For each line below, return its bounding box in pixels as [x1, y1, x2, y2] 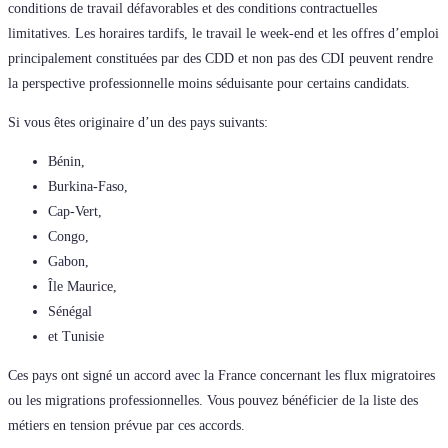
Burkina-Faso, [48, 178, 128, 194]
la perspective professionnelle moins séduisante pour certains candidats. [8, 75, 410, 91]
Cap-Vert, [48, 203, 102, 219]
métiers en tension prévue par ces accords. [8, 417, 245, 433]
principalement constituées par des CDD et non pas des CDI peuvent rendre [8, 50, 433, 66]
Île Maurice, [48, 278, 117, 294]
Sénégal [48, 303, 92, 319]
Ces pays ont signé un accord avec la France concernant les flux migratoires [8, 367, 435, 383]
